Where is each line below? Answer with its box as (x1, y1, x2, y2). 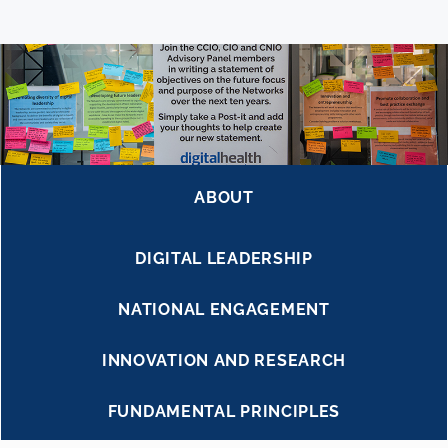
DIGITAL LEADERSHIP (135, 248, 313, 268)
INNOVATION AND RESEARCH (101, 350, 347, 370)
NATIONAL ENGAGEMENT (118, 299, 330, 319)
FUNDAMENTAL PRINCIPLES (107, 401, 341, 421)
